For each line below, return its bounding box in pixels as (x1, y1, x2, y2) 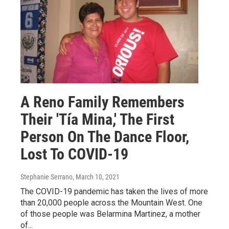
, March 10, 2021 (73, 172, 120, 181)
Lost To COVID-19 (20, 145, 128, 163)
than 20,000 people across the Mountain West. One (20, 197, 202, 208)
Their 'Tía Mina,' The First (20, 110, 174, 128)
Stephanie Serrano (20, 172, 73, 181)
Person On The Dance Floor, (20, 127, 189, 146)
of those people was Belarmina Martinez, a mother (20, 209, 200, 219)
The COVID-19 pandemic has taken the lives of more (20, 186, 208, 196)
